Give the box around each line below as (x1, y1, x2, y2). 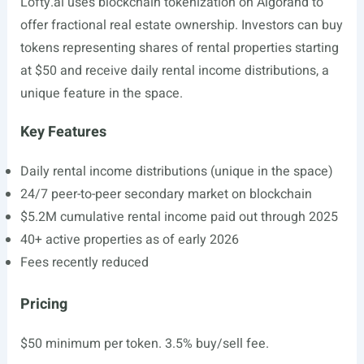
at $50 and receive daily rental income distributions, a (19, 61, 329, 80)
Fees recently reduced (19, 253, 149, 272)
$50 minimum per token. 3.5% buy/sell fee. (19, 334, 269, 353)
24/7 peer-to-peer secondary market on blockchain (19, 184, 312, 204)
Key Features (19, 121, 106, 143)
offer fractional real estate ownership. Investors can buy (19, 15, 343, 35)
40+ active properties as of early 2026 (19, 230, 239, 249)
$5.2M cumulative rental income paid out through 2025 (19, 207, 338, 227)
